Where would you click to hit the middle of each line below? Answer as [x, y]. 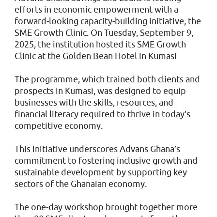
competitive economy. [59, 126]
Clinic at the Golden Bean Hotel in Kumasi [96, 56]
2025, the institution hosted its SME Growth [100, 44]
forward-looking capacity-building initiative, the [108, 21]
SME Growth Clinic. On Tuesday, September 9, [104, 33]
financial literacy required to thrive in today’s [102, 114]
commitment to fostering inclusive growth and [106, 161]
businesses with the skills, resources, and [94, 102]
